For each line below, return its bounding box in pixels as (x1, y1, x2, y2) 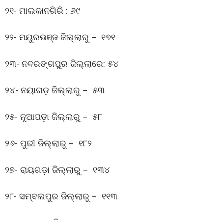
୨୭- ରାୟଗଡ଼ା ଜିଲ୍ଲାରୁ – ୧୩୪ (5, 163, 110, 175)
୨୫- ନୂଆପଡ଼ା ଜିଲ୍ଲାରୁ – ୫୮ (5, 110, 102, 122)
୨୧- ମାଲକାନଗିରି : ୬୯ (5, 4, 80, 16)
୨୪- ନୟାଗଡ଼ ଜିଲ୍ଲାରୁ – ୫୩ (5, 83, 105, 96)
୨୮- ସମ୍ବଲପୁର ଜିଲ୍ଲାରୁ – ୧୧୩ (5, 190, 117, 202)
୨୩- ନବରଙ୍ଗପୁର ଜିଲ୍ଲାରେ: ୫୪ (5, 57, 119, 69)
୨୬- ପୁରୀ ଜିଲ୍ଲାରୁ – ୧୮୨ (5, 137, 92, 149)
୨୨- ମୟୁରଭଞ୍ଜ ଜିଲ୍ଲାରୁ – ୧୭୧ (5, 30, 115, 43)
